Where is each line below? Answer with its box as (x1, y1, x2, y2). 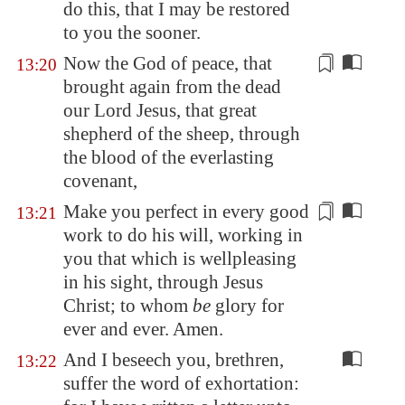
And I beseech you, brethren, (63, 349, 284, 371)
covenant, (63, 170, 137, 192)
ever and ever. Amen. (63, 318, 223, 340)
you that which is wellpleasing (63, 248, 297, 269)
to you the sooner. (63, 22, 201, 43)
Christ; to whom (63, 295, 193, 316)
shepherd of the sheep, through (63, 123, 300, 145)
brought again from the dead (63, 76, 281, 98)
